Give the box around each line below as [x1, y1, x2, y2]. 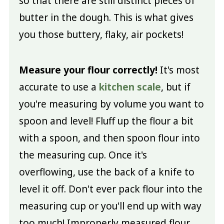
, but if [160, 80, 190, 93]
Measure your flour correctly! [18, 63, 157, 76]
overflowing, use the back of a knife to [18, 165, 194, 178]
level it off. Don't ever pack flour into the [18, 182, 202, 195]
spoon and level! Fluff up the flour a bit [18, 114, 193, 127]
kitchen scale [98, 80, 161, 93]
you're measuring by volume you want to [18, 97, 204, 110]
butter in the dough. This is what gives [18, 10, 193, 24]
